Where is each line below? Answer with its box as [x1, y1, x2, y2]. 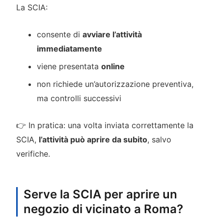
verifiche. [16, 148, 50, 159]
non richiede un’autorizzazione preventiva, [37, 79, 194, 89]
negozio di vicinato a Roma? [23, 201, 183, 216]
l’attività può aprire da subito [38, 134, 147, 144]
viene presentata [37, 61, 102, 72]
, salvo [147, 134, 171, 144]
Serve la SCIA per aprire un [23, 187, 177, 201]
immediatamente [37, 44, 103, 54]
